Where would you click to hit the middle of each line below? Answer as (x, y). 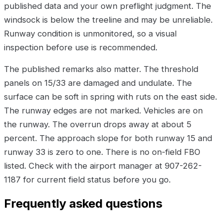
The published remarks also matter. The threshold (101, 69)
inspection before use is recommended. (81, 48)
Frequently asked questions (83, 204)
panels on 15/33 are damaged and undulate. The (98, 83)
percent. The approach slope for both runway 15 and (108, 138)
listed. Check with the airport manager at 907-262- (103, 166)
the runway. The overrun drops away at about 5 (98, 125)
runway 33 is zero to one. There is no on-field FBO (102, 152)
